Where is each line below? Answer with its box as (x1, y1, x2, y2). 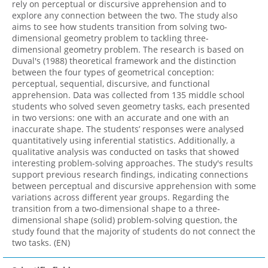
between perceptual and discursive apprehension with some (12, 180, 256, 192)
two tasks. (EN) (12, 237, 70, 249)
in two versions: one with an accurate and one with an (12, 112, 229, 124)
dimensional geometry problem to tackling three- (12, 32, 209, 44)
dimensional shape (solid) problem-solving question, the (12, 214, 237, 226)
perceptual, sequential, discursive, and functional (12, 78, 210, 90)
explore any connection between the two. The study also (12, 10, 237, 22)
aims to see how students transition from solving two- (12, 21, 227, 33)
